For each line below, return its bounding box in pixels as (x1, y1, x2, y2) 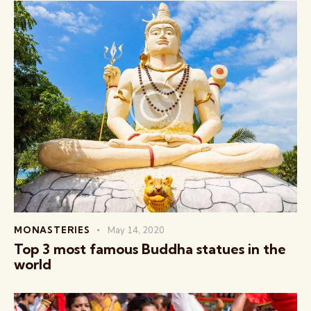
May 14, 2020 (107, 224, 165, 237)
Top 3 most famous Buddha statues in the (14, 239, 286, 258)
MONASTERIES (14, 224, 90, 235)
